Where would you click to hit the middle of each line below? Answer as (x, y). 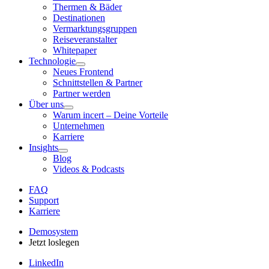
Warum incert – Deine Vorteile (110, 115)
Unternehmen (79, 125)
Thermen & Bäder (87, 7)
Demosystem (53, 231)
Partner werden (82, 93)
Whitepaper (75, 50)
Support (44, 200)
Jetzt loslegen (54, 242)
